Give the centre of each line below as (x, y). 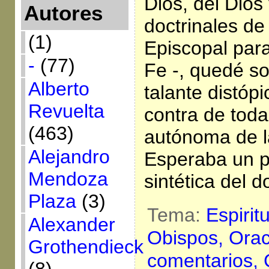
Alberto (59, 89)
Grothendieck (86, 247)
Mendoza (68, 179)
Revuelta (66, 111)
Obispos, (188, 238)
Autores (63, 13)
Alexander (71, 225)
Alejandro (69, 157)
